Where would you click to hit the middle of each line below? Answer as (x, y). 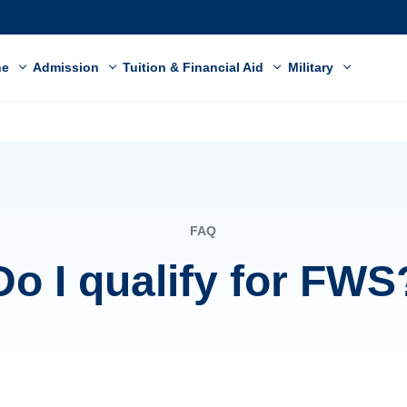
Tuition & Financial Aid (195, 67)
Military (312, 67)
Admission (68, 67)
